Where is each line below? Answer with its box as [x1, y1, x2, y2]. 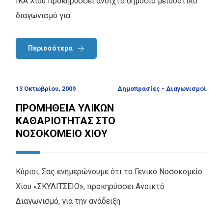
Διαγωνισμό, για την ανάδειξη [16, 196, 120, 206]
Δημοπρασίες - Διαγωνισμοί [117, 85, 206, 93]
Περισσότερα [28, 44, 73, 52]
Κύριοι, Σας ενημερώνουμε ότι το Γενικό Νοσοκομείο [16, 167, 202, 177]
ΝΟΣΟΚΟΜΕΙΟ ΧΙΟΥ [16, 128, 108, 140]
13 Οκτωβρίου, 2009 [16, 85, 76, 93]
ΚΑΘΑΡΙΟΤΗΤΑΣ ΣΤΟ [16, 115, 115, 127]
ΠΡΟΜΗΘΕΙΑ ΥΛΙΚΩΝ [16, 102, 114, 114]
